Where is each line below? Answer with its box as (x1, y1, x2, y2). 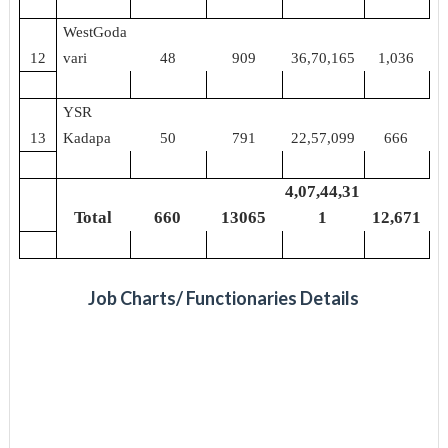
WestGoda (63, 23, 128, 40)
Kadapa (63, 129, 112, 146)
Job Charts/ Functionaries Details (88, 286, 360, 309)
